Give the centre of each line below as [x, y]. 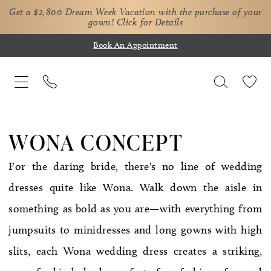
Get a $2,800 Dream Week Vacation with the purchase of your [135, 11]
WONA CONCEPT [96, 142]
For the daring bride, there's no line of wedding [135, 166]
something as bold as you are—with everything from [135, 208]
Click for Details [150, 22]
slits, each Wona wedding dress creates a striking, [135, 251]
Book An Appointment [135, 45]
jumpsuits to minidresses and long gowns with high [135, 230]
